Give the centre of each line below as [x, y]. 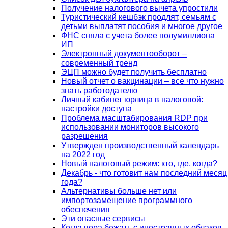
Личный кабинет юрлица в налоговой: [132, 99]
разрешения [84, 136]
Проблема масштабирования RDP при [134, 118]
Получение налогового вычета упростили [139, 8]
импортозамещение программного [127, 200]
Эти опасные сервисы [103, 218]
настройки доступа [96, 108]
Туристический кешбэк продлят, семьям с [139, 17]
